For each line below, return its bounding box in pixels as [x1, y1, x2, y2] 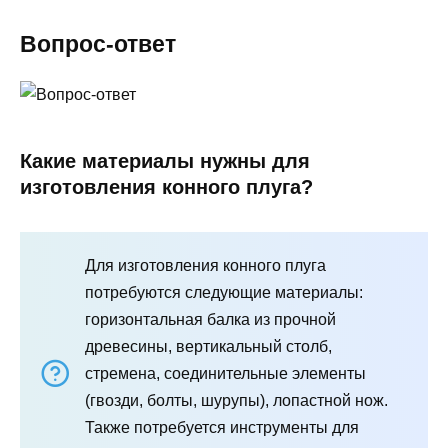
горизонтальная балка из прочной [85, 310, 336, 328]
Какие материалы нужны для [20, 149, 310, 172]
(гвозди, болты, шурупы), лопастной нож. [85, 391, 388, 409]
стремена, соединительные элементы [85, 364, 366, 382]
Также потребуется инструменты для [85, 418, 359, 436]
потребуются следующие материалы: [85, 283, 363, 301]
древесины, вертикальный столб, [85, 337, 332, 355]
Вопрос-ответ [20, 30, 176, 57]
